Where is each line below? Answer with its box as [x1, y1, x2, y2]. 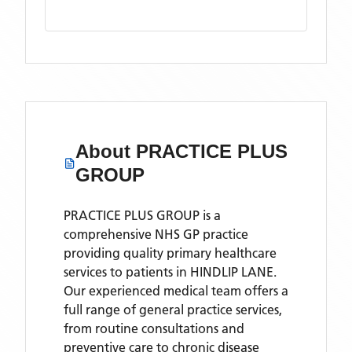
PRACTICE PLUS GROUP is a [64, 207, 221, 223]
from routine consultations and [64, 321, 244, 336]
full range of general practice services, [64, 302, 282, 317]
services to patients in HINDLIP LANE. [64, 264, 277, 280]
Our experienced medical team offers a [64, 283, 288, 299]
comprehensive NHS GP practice [64, 226, 248, 242]
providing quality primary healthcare [64, 245, 277, 261]
